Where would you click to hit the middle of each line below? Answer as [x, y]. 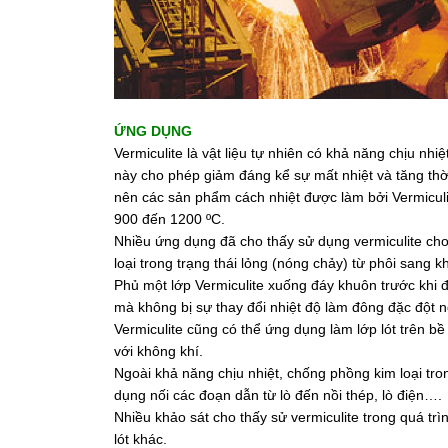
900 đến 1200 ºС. [169, 219]
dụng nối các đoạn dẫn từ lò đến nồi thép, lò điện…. [278, 395]
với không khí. [158, 351]
